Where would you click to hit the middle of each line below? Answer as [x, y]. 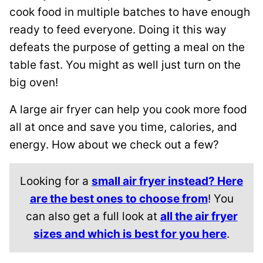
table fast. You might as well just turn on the [125, 65]
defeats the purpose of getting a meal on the [127, 47]
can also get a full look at [93, 216]
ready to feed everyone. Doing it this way [118, 30]
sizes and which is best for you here [130, 234]
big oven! [35, 82]
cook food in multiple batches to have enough [130, 12]
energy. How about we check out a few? [114, 145]
